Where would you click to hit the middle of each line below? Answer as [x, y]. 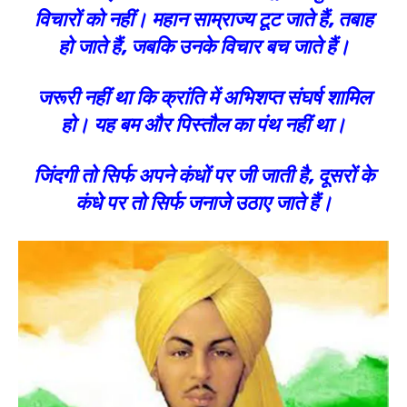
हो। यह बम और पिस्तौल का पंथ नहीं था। [203, 125]
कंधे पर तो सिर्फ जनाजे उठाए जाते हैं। [203, 203]
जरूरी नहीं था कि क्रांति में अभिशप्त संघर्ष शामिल [203, 98]
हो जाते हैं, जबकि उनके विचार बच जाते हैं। [203, 47]
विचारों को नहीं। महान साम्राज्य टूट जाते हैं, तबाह [203, 20]
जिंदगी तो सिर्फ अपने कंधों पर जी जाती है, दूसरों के [203, 176]
